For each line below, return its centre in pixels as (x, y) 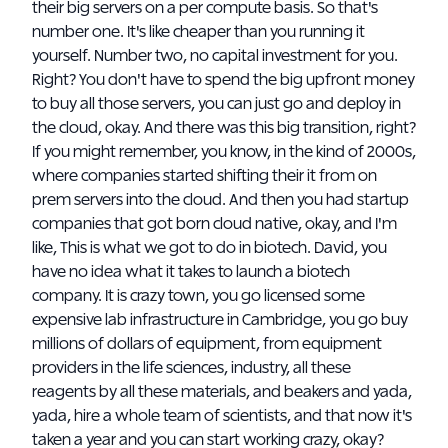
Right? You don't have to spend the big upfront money (223, 80)
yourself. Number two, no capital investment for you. (215, 56)
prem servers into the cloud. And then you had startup (220, 200)
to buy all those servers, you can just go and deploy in (216, 104)
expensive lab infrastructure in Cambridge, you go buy (220, 320)
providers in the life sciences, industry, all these (191, 368)
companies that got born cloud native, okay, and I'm (214, 224)
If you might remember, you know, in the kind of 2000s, (224, 152)
